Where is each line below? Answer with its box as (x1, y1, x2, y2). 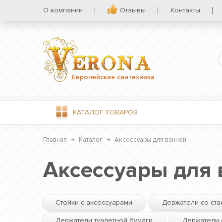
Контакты (170, 6, 200, 14)
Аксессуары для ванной (114, 136, 186, 144)
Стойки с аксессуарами (55, 198, 132, 207)
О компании (43, 6, 83, 14)
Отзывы (120, 6, 146, 14)
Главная (43, 136, 67, 144)
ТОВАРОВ (103, 108, 138, 116)
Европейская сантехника (72, 72, 155, 81)
